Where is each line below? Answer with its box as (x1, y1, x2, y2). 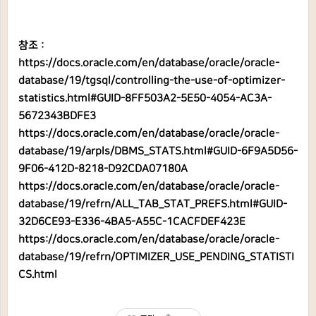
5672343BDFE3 (18, 110, 96, 122)
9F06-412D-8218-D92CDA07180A (18, 163, 188, 175)
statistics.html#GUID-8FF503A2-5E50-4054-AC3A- (18, 92, 272, 104)
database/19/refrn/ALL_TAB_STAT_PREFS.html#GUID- (18, 198, 287, 210)
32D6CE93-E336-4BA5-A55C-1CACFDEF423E (18, 216, 245, 228)
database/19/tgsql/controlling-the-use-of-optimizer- (18, 75, 285, 87)
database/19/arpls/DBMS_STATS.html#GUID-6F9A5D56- (18, 145, 298, 157)
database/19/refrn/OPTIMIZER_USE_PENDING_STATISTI (18, 251, 294, 263)
